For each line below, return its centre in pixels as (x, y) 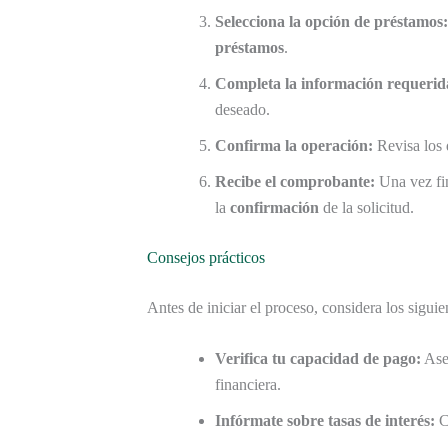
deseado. (242, 109)
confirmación (274, 207)
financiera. (248, 385)
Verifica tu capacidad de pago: (318, 359)
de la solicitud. (366, 207)
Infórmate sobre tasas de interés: (325, 421)
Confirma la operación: (294, 145)
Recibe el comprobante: (295, 181)
